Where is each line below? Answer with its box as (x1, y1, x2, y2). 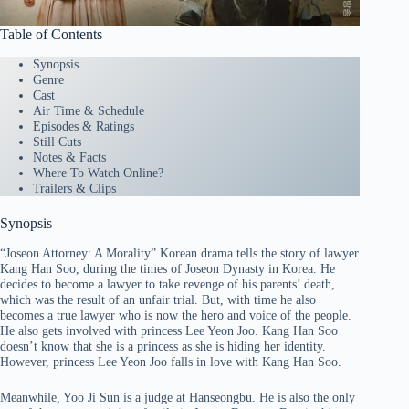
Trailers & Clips (33, 180, 116, 195)
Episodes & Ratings (33, 118, 134, 133)
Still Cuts (33, 133, 81, 149)
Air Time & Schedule (33, 102, 144, 118)
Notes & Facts (33, 149, 106, 164)
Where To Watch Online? (33, 164, 163, 180)
